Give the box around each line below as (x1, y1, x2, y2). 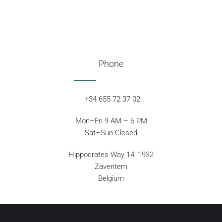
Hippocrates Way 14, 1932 (68, 150, 154, 159)
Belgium (98, 173, 124, 183)
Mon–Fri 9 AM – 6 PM (75, 116, 147, 125)
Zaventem (95, 162, 127, 171)
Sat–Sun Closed (85, 128, 137, 137)
